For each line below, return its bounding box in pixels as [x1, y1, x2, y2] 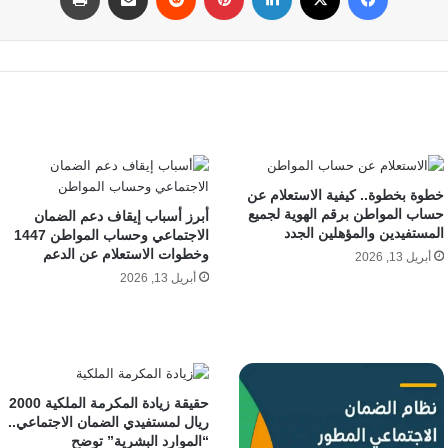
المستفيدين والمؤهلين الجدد [283, 225, 444, 241]
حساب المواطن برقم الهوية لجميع [243, 206, 444, 222]
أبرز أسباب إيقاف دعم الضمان [34, 208, 209, 224]
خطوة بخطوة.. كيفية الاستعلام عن [246, 187, 444, 203]
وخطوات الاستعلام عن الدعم [43, 246, 209, 262]
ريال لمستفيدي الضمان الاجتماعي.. [8, 414, 209, 431]
